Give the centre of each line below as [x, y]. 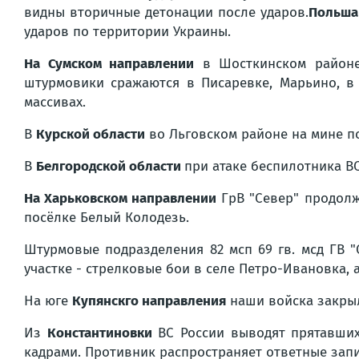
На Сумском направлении [109, 64]
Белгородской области [110, 166]
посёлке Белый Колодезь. [107, 218]
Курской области [91, 134]
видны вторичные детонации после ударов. [167, 12]
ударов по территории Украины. [127, 32]
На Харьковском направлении [121, 198]
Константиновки [99, 333]
